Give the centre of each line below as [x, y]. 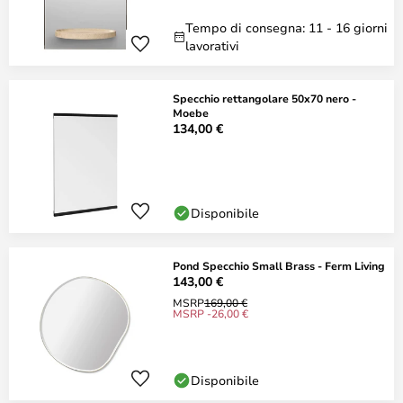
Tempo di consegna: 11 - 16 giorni [287, 27]
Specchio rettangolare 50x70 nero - [264, 98]
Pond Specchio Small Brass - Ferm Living [279, 265]
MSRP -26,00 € [210, 313]
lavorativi [212, 45]
